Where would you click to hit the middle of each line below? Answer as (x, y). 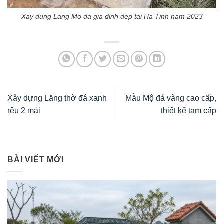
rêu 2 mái (24, 111)
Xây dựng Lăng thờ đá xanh (57, 98)
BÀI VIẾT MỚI (36, 159)
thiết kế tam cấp (189, 111)
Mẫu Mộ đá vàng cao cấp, (171, 98)
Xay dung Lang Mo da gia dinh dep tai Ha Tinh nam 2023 (112, 17)
